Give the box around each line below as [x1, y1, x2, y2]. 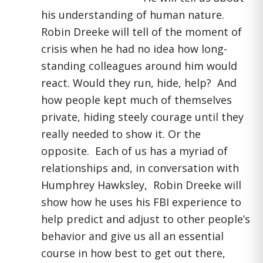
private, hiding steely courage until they [41, 110, 244, 124]
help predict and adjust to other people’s [41, 212, 250, 226]
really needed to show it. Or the [41, 127, 201, 141]
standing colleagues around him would [41, 59, 237, 73]
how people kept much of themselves [41, 93, 232, 107]
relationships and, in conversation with [41, 161, 239, 175]
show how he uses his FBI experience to [41, 195, 241, 209]
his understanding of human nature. [41, 8, 227, 22]
